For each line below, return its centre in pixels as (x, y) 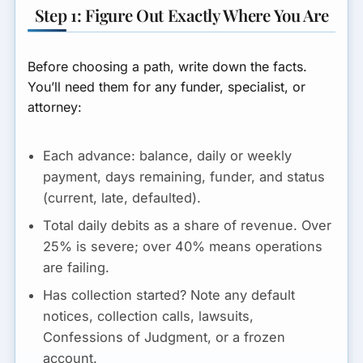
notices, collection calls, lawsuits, (149, 316)
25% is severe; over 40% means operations (183, 246)
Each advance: (90, 155)
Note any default (241, 295)
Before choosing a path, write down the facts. (168, 66)
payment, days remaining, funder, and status (184, 176)
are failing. (77, 267)
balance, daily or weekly (214, 155)
